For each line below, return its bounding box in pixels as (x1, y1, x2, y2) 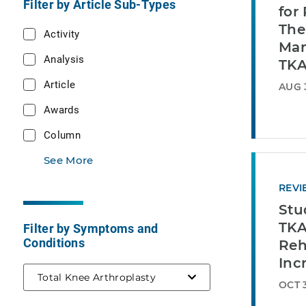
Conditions (23, 234, 85, 251)
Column (44, 128, 81, 141)
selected (155, 270, 197, 283)
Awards (44, 102, 79, 116)
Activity (44, 27, 80, 40)
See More (44, 154, 94, 167)
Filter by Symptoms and (23, 220, 158, 236)
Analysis (44, 52, 85, 66)
